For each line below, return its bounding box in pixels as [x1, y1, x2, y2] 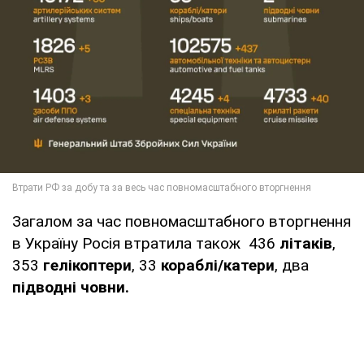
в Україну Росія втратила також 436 [12, 233, 279, 253]
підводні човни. [12, 277, 129, 297]
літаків [279, 233, 332, 253]
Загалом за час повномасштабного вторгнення [12, 211, 351, 231]
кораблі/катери [161, 255, 275, 275]
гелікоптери [43, 255, 132, 275]
